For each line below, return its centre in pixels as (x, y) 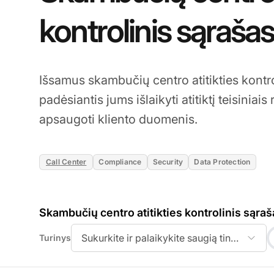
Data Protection (222, 161)
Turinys (55, 237)
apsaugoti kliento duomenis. (118, 119)
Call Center (66, 161)
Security (168, 161)
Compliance (120, 161)
